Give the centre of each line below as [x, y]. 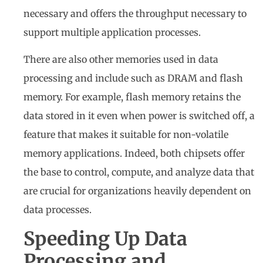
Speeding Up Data [105, 239]
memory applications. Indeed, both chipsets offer [134, 154]
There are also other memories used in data [121, 60]
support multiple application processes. [112, 33]
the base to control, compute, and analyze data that [139, 172]
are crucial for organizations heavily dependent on [137, 191]
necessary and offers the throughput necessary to [135, 14]
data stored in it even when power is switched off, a [139, 116]
